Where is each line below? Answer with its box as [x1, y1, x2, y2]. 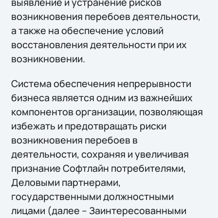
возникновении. [11, 52, 86, 65]
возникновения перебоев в [11, 133, 138, 147]
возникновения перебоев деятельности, [11, 9, 201, 23]
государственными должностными [11, 190, 174, 203]
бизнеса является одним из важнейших [11, 91, 193, 105]
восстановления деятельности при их [11, 37, 187, 51]
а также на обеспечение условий [11, 23, 164, 37]
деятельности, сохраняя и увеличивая [11, 147, 189, 161]
